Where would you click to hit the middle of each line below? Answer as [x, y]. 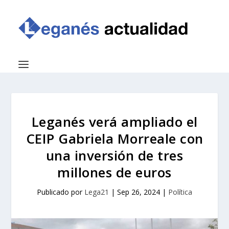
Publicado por [61, 192]
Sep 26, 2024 [139, 192]
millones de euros [114, 172]
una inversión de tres [114, 155]
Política [180, 192]
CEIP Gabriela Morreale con [114, 139]
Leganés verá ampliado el [114, 122]
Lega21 [97, 192]
